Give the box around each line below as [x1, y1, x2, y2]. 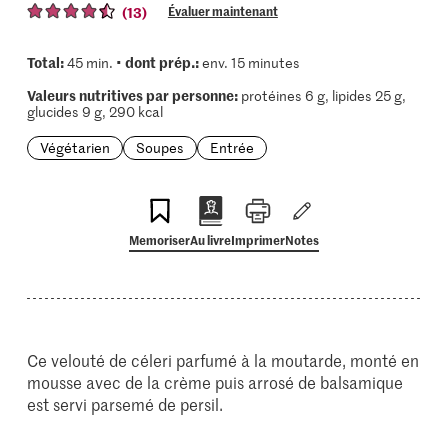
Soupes [135, 138, 184, 157]
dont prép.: [124, 52, 199, 72]
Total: [26, 52, 64, 72]
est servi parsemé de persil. [27, 393, 224, 415]
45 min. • [63, 53, 125, 72]
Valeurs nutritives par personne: [26, 85, 238, 105]
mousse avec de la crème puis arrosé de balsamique [27, 371, 404, 393]
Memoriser [129, 231, 190, 248]
